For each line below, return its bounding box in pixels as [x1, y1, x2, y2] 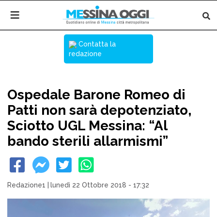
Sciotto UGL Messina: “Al [7, 118, 167, 134]
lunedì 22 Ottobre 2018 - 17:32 [50, 181, 149, 189]
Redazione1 [7, 181, 46, 189]
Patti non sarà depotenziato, [7, 102, 191, 118]
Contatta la [77, 40, 116, 48]
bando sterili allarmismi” [7, 133, 168, 149]
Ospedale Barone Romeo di [7, 87, 186, 103]
